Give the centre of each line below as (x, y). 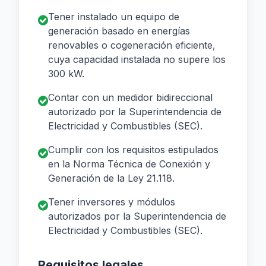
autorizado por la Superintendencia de (135, 112)
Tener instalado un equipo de (114, 17)
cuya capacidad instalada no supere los (137, 59)
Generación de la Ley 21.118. (111, 178)
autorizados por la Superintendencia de (137, 216)
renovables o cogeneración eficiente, (132, 45)
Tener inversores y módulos (112, 202)
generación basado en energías (119, 31)
